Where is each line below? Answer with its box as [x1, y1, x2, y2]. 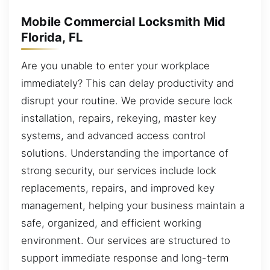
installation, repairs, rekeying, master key [21, 112, 216, 125]
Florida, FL [21, 30, 83, 45]
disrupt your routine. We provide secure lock [21, 95, 233, 107]
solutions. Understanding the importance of [21, 147, 228, 160]
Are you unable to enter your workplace [21, 60, 210, 72]
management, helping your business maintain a [21, 199, 245, 212]
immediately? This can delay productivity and [21, 77, 234, 90]
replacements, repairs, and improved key [21, 182, 215, 195]
